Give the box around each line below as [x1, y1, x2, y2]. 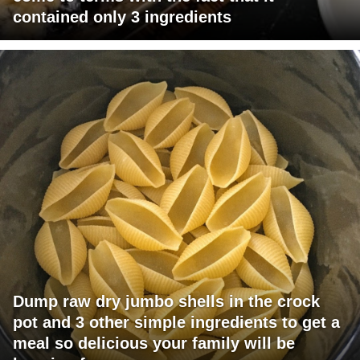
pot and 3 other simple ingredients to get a [13, 313, 340, 332]
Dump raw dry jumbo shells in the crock [13, 292, 320, 311]
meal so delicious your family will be [13, 334, 295, 353]
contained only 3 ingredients [13, 8, 231, 27]
